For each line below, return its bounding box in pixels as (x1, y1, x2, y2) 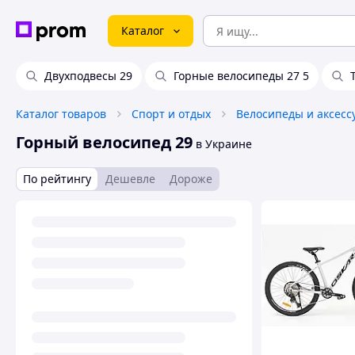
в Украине (193, 136, 252, 151)
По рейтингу (23, 171, 91, 186)
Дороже (170, 171, 212, 186)
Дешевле (105, 171, 155, 186)
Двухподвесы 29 (44, 68, 132, 83)
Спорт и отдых (132, 106, 211, 121)
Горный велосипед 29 (16, 132, 193, 153)
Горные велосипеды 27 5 (174, 68, 309, 83)
